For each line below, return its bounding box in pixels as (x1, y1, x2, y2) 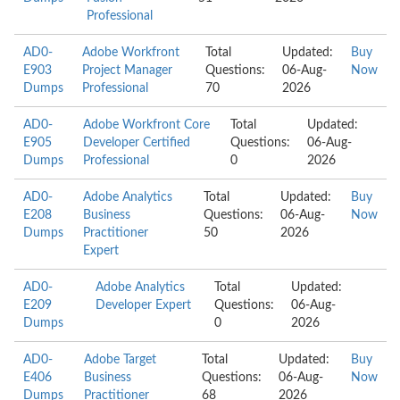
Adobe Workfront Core (83, 119, 211, 131)
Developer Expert (95, 299, 191, 312)
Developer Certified (83, 137, 191, 149)
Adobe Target (84, 354, 157, 366)
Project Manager (81, 64, 172, 77)
